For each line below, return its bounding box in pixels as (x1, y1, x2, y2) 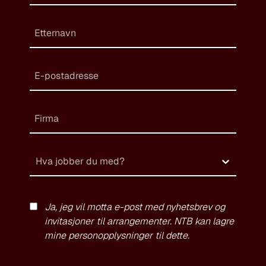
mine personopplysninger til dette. (45, 229, 189, 242)
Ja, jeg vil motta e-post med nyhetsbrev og (45, 200, 225, 213)
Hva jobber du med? (36, 154, 125, 167)
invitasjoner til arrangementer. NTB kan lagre (45, 214, 234, 227)
